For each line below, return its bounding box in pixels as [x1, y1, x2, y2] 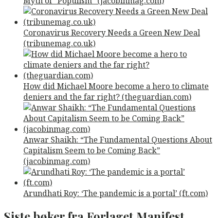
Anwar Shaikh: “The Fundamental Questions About [23, 134, 212, 145]
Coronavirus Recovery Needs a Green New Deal [23, 27, 200, 38]
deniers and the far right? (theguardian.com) [23, 91, 191, 102]
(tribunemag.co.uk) [23, 37, 95, 49]
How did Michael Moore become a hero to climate [23, 80, 209, 91]
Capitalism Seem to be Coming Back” [23, 145, 160, 156]
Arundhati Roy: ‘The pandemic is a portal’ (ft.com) [23, 187, 208, 199]
